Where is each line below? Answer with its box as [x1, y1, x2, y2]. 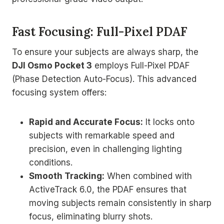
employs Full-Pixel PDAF [92, 60, 189, 70]
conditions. [29, 157, 72, 167]
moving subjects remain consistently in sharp [29, 197, 211, 208]
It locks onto [143, 116, 194, 127]
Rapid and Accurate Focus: [29, 116, 143, 127]
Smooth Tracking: [29, 170, 104, 181]
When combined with [104, 170, 192, 181]
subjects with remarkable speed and [29, 130, 174, 140]
